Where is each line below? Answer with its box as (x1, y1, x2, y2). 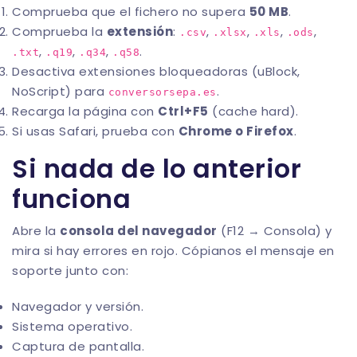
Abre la (12, 222, 60, 240)
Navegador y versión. (12, 298, 143, 316)
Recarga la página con (12, 103, 158, 120)
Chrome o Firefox (178, 123, 294, 140)
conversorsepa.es (108, 86, 217, 99)
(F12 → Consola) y (217, 222, 332, 240)
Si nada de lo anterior (12, 151, 301, 187)
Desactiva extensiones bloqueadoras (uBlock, (12, 63, 300, 80)
